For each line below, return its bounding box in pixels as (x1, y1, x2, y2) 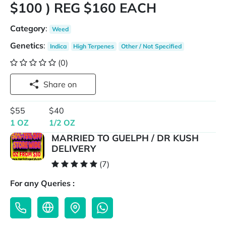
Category (10, 23, 45, 33)
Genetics (10, 40, 43, 50)
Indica (49, 42, 67, 50)
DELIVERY (51, 143, 96, 155)
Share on (68, 79, 77, 89)
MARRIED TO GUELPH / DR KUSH (51, 132, 199, 144)
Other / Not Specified (121, 42, 182, 50)
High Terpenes (73, 42, 115, 50)
